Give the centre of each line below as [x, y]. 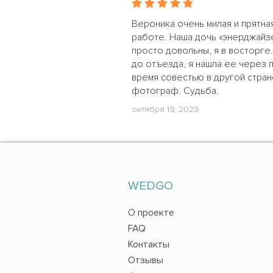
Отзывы [145, 260]
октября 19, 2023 [165, 109]
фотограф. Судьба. [175, 91]
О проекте [151, 212]
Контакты [148, 244]
